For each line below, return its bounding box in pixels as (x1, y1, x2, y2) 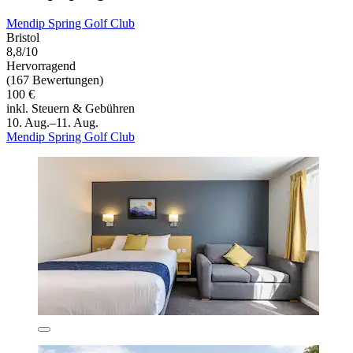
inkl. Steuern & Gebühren (6, 101, 135, 115)
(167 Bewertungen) (6, 72, 103, 87)
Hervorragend (6, 58, 76, 72)
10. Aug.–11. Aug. (6, 115, 98, 129)
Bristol (6, 30, 39, 44)
